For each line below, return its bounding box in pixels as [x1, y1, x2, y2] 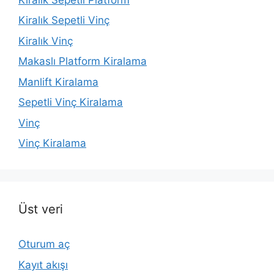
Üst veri [18, 202, 63, 217]
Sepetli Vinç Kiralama [18, 96, 123, 109]
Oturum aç [18, 238, 70, 251]
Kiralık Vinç [18, 34, 73, 47]
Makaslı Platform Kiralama [18, 55, 147, 68]
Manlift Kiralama [18, 75, 98, 88]
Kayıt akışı [18, 258, 68, 271]
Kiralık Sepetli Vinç [18, 14, 109, 27]
